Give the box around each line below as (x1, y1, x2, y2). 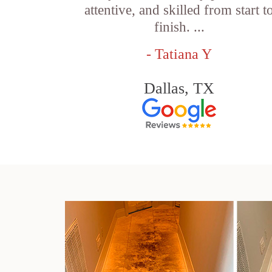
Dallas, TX (144, 80, 215, 97)
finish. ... (154, 19, 205, 35)
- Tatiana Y (146, 46, 212, 62)
